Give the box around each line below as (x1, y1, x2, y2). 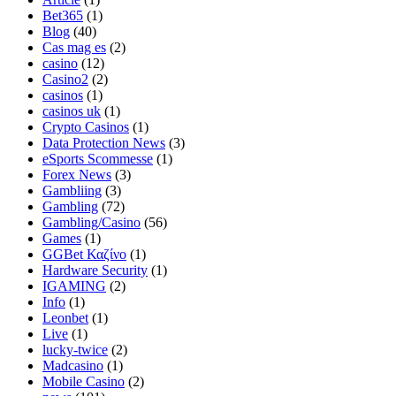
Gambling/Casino (42, 214, 141, 230)
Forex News (42, 166, 111, 182)
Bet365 (42, 7, 83, 23)
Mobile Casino (42, 373, 125, 389)
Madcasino (42, 357, 103, 373)
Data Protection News (42, 134, 165, 150)
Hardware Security (42, 262, 148, 278)
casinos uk (42, 103, 101, 118)
